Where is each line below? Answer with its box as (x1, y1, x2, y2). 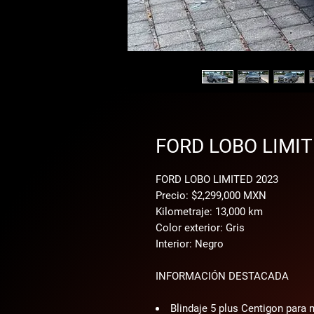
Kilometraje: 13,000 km (156, 205, 263, 218)
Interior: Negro (156, 238, 224, 250)
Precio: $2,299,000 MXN (156, 189, 266, 202)
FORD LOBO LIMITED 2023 (156, 173, 278, 186)
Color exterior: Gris (156, 221, 245, 234)
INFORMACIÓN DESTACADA (156, 270, 289, 282)
